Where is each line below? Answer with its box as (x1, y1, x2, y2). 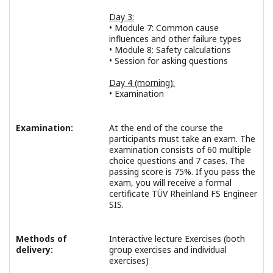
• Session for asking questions (109, 54, 228, 66)
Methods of (16, 232, 67, 244)
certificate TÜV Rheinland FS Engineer (109, 187, 257, 199)
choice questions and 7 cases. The (109, 154, 245, 166)
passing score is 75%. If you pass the (109, 165, 255, 177)
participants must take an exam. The (109, 132, 255, 144)
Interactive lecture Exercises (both (109, 232, 245, 244)
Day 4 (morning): (109, 76, 175, 88)
